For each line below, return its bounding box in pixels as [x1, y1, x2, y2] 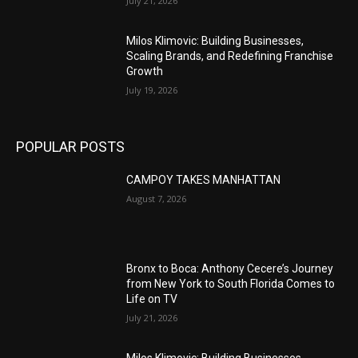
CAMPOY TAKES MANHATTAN [126, 173, 281, 186]
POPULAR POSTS [16, 137, 125, 155]
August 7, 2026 [126, 192, 187, 205]
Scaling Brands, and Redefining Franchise [126, 50, 334, 63]
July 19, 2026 [126, 84, 178, 97]
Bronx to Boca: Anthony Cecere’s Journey [126, 262, 334, 276]
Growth [126, 65, 164, 78]
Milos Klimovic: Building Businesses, [126, 34, 304, 48]
